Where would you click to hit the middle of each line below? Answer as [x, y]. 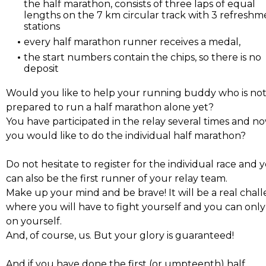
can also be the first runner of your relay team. [117, 178]
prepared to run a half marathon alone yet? [110, 107]
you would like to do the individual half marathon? [126, 135]
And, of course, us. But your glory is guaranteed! [120, 235]
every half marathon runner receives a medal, [133, 42]
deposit [41, 68]
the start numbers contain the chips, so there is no [142, 57]
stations [42, 26]
